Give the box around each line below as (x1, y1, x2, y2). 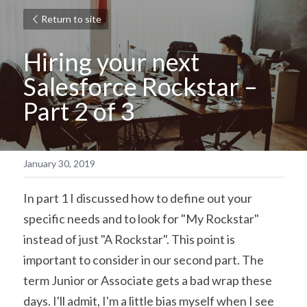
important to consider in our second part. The (23, 252, 264, 267)
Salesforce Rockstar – (23, 71, 258, 101)
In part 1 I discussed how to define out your (23, 191, 252, 206)
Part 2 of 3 (23, 96, 135, 126)
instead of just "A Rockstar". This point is (23, 232, 235, 247)
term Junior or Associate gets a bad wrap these (23, 273, 272, 288)
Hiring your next (23, 47, 199, 77)
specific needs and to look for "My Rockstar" (23, 211, 259, 226)
